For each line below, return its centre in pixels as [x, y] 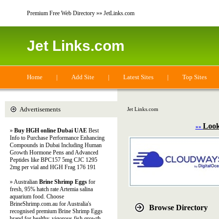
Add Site [83, 77]
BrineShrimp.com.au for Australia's [51, 204]
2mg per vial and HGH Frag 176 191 [53, 167]
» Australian [24, 182]
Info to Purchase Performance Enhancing [57, 138]
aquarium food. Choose [37, 197]
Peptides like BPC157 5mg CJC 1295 [54, 160]
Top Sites [195, 77]
